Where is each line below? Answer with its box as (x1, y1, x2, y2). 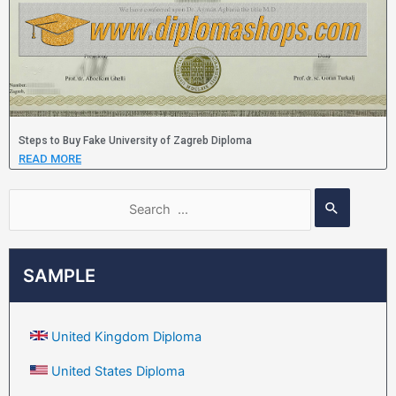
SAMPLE (23, 264, 95, 286)
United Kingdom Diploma (51, 328, 202, 345)
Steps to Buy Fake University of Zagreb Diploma (19, 134, 252, 148)
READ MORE (19, 152, 81, 166)
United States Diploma (51, 362, 185, 379)
